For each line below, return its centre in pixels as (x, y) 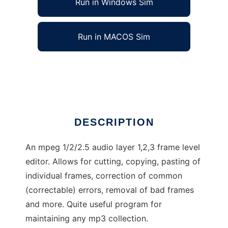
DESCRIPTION (114, 122)
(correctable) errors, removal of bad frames (110, 190)
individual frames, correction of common (104, 176)
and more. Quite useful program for (94, 204)
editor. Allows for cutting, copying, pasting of (113, 162)
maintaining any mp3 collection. (87, 219)
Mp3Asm (42, 69)
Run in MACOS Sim (114, 37)
